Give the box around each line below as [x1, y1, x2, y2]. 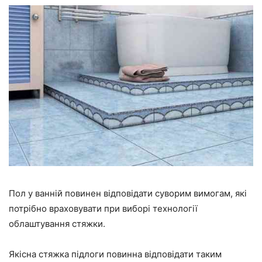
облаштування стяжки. [9, 218, 105, 229]
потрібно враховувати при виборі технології [9, 202, 198, 214]
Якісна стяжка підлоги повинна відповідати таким [9, 248, 222, 260]
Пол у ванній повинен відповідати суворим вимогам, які [9, 187, 247, 199]
